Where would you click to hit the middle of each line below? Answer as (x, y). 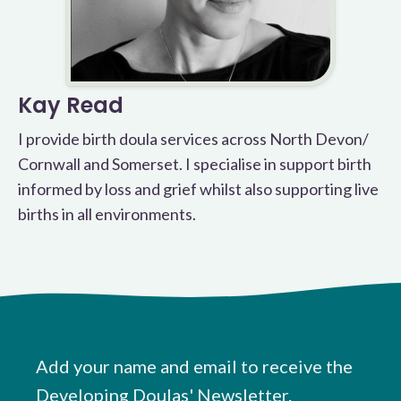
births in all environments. (107, 214)
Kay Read (71, 105)
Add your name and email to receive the (194, 366)
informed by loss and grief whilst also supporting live (198, 189)
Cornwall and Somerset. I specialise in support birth (195, 164)
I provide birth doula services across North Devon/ (193, 139)
